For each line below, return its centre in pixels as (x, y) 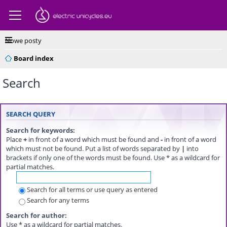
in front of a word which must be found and (94, 139)
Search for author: (36, 215)
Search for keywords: (41, 130)
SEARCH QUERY (31, 115)
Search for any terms (58, 200)
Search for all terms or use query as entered (92, 189)
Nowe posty (23, 41)
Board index (34, 58)
